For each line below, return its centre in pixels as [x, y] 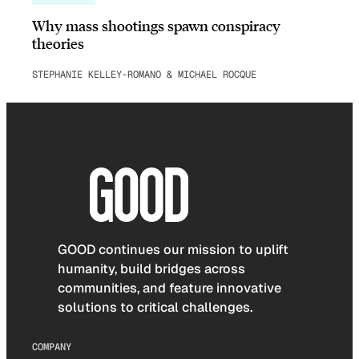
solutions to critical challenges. [155, 307]
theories [58, 43]
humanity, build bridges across [151, 268]
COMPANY [52, 347]
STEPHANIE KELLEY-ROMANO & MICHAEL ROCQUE [144, 75]
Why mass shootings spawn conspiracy [156, 26]
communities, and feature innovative [169, 288]
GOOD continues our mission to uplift [173, 249]
